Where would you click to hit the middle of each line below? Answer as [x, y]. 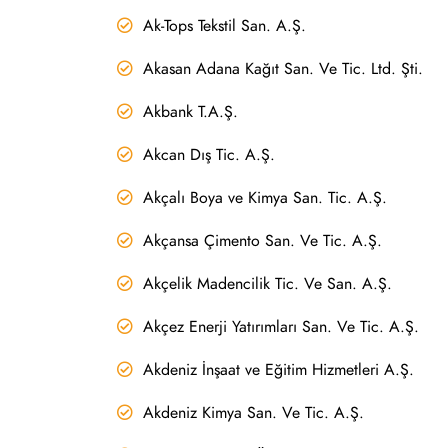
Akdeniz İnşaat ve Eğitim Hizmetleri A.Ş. [278, 369]
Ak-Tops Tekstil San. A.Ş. [224, 25]
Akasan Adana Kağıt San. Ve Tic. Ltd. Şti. [283, 68]
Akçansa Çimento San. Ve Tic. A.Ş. [262, 240]
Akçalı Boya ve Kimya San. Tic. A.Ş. [265, 197]
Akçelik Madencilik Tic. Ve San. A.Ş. [267, 283]
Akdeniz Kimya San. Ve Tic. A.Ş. [253, 412]
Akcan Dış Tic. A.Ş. [209, 154]
